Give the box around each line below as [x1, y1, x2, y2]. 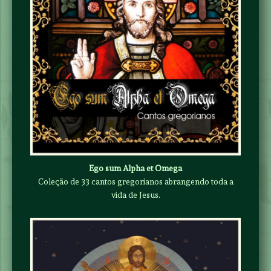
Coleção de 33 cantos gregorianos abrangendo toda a [38, 177, 233, 187]
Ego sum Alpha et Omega [89, 163, 182, 174]
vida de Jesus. [111, 190, 160, 200]
